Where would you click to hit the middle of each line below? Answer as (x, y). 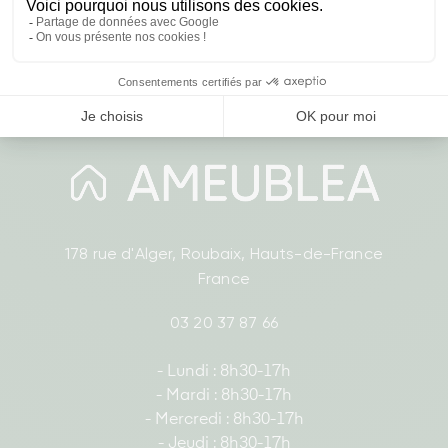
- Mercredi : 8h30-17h (224, 420)
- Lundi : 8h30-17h (224, 372)
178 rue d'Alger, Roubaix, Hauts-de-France (224, 254)
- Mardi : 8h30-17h (224, 396)
